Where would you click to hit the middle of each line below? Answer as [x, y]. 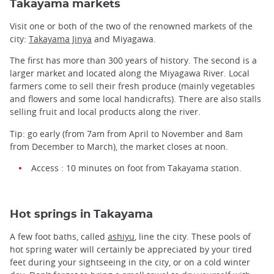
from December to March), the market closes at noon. [119, 146]
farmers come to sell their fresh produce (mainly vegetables [132, 86]
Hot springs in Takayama [81, 214]
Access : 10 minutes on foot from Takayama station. [136, 168]
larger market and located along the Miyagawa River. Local [130, 73]
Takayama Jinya [60, 39]
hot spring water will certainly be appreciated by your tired [131, 249]
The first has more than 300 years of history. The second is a [133, 61]
